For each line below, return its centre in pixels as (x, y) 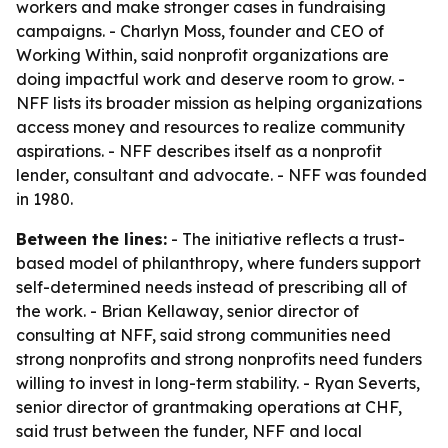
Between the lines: (91, 239)
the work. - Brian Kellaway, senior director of (187, 311)
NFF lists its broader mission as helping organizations (219, 103)
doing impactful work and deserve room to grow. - (210, 79)
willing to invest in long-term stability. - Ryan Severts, (218, 383)
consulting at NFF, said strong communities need (203, 335)
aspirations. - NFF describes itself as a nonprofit (199, 151)
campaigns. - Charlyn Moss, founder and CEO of (200, 31)
